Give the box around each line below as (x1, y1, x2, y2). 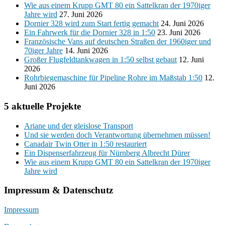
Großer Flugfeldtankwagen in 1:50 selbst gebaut (24, 55, 177, 64)
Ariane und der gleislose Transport (24, 121, 133, 130)
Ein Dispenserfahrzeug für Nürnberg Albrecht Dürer (24, 148, 190, 157)
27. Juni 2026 (59, 10, 102, 19)
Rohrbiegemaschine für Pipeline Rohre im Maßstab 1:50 (24, 73, 202, 82)
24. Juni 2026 (161, 19, 204, 28)
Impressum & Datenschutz (4, 185, 113, 196)
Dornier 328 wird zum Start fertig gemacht (24, 19, 159, 28)
